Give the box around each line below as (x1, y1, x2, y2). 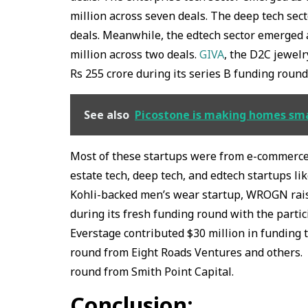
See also (84, 107, 129, 123)
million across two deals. (70, 47, 199, 63)
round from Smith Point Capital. (70, 264, 234, 280)
